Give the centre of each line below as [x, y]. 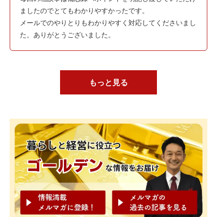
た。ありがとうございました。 [67, 35]
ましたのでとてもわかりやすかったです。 [84, 10]
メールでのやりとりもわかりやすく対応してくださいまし [108, 23]
